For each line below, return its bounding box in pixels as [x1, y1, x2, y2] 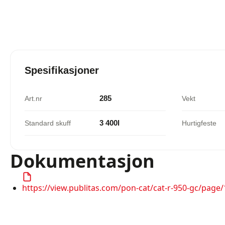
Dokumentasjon [10, 149, 155, 174]
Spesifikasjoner [25, 65, 99, 76]
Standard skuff [25, 119, 71, 128]
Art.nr [25, 94, 42, 103]
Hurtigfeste [182, 119, 216, 128]
